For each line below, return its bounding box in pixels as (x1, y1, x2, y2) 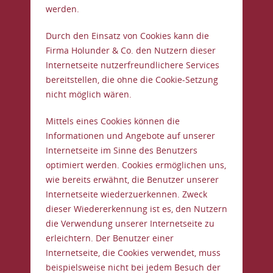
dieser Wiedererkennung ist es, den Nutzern (46, 203, 227, 214)
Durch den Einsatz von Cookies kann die (46, 30, 209, 41)
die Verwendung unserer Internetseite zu (46, 218, 214, 229)
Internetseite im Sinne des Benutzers (46, 144, 197, 156)
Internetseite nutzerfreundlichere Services (46, 59, 219, 71)
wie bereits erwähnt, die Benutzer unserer (46, 174, 219, 185)
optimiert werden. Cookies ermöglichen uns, (46, 159, 226, 171)
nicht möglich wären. (46, 88, 132, 100)
